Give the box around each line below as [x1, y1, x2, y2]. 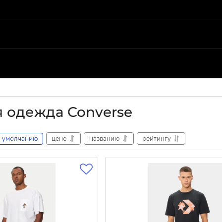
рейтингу [142, 134, 171, 142]
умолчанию [2, 134, 38, 142]
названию [89, 134, 119, 142]
